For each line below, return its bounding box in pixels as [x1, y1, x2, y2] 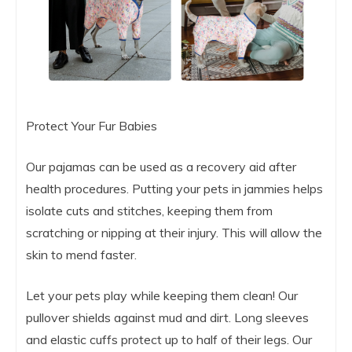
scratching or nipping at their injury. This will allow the [26, 225, 322, 241]
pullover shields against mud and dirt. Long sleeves [26, 310, 309, 326]
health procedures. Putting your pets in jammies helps [26, 181, 323, 197]
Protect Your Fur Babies [26, 118, 157, 134]
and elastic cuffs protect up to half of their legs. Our [26, 332, 312, 348]
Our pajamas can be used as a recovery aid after [26, 159, 296, 175]
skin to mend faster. [26, 247, 137, 263]
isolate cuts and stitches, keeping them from [26, 203, 273, 219]
